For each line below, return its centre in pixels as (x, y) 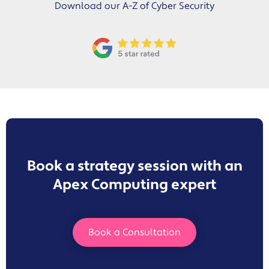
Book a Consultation (134, 233)
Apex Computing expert (134, 185)
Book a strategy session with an (134, 166)
